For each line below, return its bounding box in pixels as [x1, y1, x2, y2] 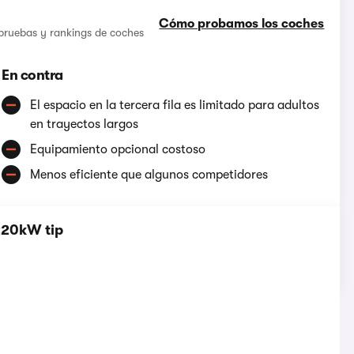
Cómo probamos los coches [159, 17, 325, 32]
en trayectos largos [30, 117, 139, 132]
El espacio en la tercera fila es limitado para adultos [30, 98, 320, 113]
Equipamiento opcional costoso [30, 142, 206, 157]
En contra [2, 67, 63, 84]
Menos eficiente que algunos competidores [30, 168, 269, 183]
